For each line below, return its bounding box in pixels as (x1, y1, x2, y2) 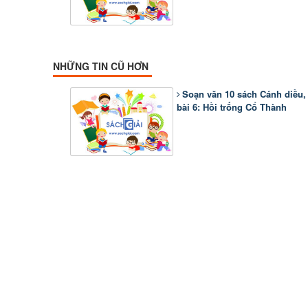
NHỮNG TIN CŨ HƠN (53, 59, 148, 73)
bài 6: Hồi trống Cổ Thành (177, 100, 287, 113)
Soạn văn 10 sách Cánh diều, (182, 87, 306, 100)
